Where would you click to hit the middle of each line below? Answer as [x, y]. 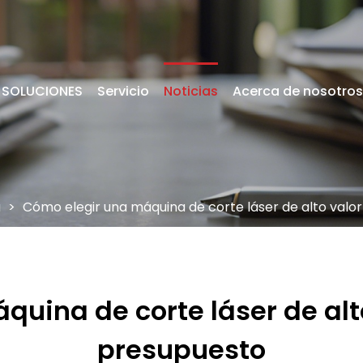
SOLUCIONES [42, 91]
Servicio [123, 91]
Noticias [191, 91]
